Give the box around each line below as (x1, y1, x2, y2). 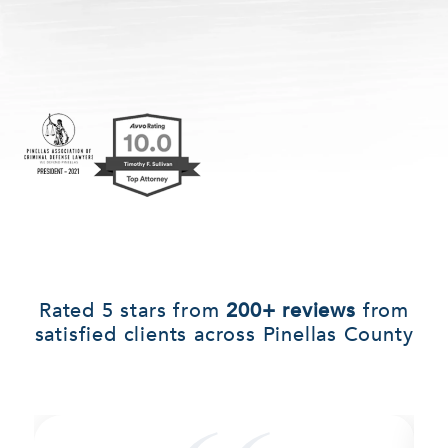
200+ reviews (226, 292, 356, 325)
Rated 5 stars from (39, 292, 227, 325)
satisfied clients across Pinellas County (34, 316, 414, 349)
